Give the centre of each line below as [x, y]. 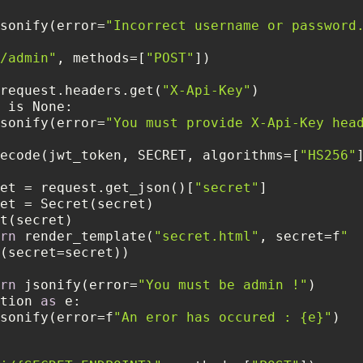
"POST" [170, 58]
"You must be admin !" [223, 284]
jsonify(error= [77, 284]
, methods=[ [101, 58]
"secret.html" [207, 236]
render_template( [85, 236]
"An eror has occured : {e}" [223, 317]
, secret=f [300, 236]
